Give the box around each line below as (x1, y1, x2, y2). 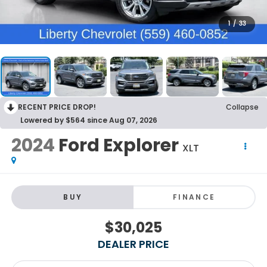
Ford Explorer (58, 133, 179, 159)
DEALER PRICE (98, 236, 169, 252)
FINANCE (172, 191, 216, 202)
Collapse (226, 102, 259, 113)
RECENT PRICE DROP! (18, 102, 96, 113)
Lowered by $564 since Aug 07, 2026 (20, 115, 157, 126)
